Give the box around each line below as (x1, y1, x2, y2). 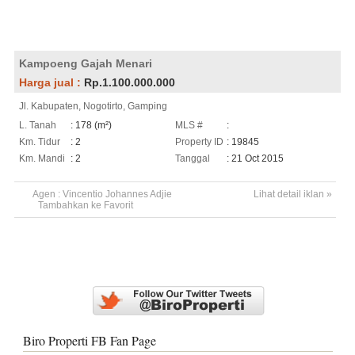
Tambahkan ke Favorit (37, 199, 133, 211)
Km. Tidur (18, 136, 60, 147)
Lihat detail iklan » (253, 188, 332, 200)
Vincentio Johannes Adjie (62, 188, 172, 200)
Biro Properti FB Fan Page (22, 331, 156, 349)
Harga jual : (18, 75, 84, 89)
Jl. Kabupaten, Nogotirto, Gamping (18, 100, 167, 112)
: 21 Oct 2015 (227, 152, 284, 164)
